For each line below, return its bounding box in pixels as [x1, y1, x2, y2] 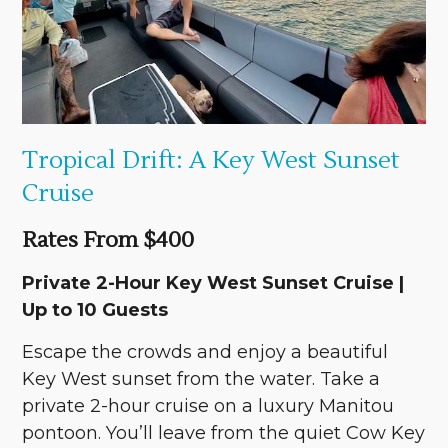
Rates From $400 [22, 225, 195, 254]
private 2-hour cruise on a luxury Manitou [22, 394, 395, 417]
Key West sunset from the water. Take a [22, 367, 381, 390]
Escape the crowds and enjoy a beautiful [22, 340, 389, 363]
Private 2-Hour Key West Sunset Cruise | [22, 271, 405, 294]
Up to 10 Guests [22, 298, 169, 321]
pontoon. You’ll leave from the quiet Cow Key [22, 421, 426, 444]
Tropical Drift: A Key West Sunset [22, 144, 401, 176]
